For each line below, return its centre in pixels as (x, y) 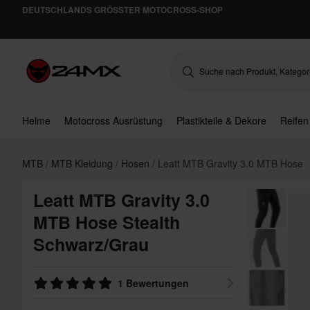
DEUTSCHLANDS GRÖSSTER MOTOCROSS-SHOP (122, 10)
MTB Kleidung (83, 163)
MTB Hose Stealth (107, 222)
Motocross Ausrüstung (113, 120)
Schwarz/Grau (91, 244)
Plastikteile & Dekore (221, 120)
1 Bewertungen (154, 283)
